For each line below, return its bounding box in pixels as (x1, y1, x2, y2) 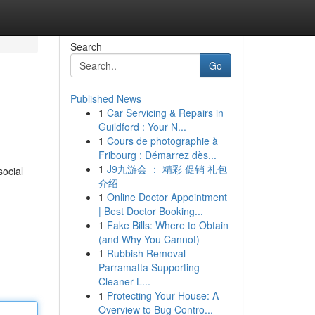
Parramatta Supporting (98, 260, 200, 274)
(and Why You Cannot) (98, 232, 200, 246)
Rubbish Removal (106, 246, 186, 260)
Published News (70, 91, 141, 105)
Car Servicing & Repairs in (106, 105, 224, 120)
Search (70, 39, 102, 53)
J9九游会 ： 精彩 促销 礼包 (106, 162, 227, 176)
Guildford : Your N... (98, 120, 186, 134)
